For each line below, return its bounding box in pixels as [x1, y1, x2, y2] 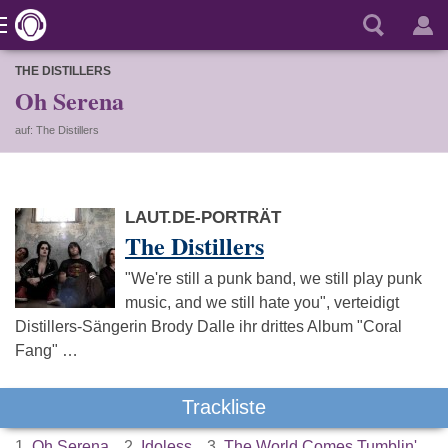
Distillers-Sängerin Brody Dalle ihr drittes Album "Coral [15, 318, 402, 335]
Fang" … [15, 342, 78, 359]
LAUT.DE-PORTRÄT [125, 208, 281, 227]
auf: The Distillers [15, 124, 99, 136]
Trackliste [182, 396, 266, 418]
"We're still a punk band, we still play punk [125, 270, 422, 287]
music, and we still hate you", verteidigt [125, 294, 399, 311]
